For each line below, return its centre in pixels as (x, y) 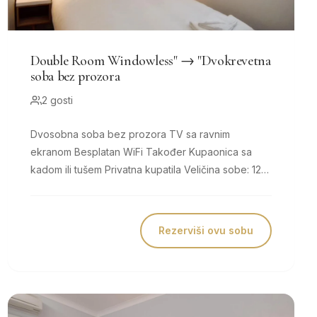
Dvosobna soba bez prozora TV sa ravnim (99, 134)
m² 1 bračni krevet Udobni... (137, 188)
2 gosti (57, 100)
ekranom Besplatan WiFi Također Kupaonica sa (52, 152)
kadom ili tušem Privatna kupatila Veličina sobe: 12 (67, 170)
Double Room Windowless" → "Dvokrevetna (150, 61)
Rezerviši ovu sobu (206, 231)
